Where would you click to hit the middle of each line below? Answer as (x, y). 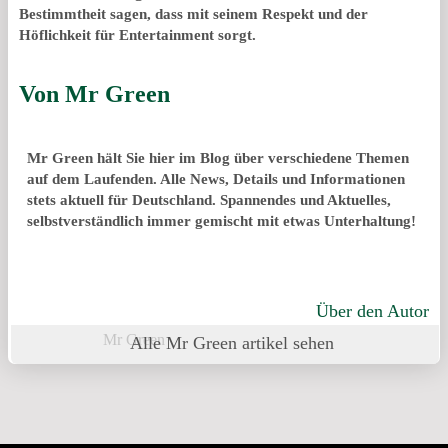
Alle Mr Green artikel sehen (231, 343)
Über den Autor (372, 311)
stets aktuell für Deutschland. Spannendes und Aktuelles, (209, 200)
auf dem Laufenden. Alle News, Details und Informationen (216, 179)
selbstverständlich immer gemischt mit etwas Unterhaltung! (221, 221)
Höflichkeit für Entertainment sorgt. (137, 34)
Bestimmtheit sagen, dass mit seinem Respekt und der (193, 13)
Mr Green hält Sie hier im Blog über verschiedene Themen (218, 158)
